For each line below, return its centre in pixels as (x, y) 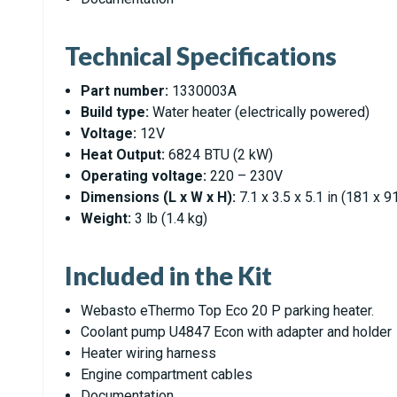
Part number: (125, 91)
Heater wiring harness (149, 353)
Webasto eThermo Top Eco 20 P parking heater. (228, 311)
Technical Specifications (201, 56)
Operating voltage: (144, 176)
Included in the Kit (168, 276)
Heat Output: (123, 155)
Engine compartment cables (167, 374)
